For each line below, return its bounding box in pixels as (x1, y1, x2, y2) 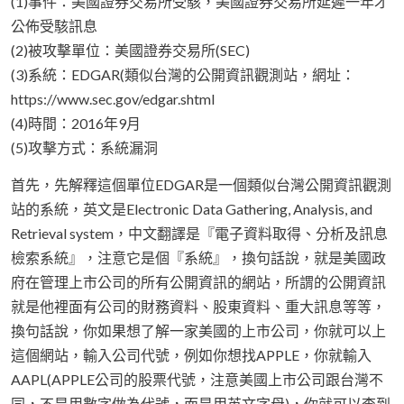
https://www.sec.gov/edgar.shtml (11, 90, 215, 108)
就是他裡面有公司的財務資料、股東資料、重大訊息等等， (11, 298, 386, 316)
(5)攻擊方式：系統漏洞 (11, 139, 158, 157)
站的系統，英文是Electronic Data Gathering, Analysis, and (11, 200, 372, 218)
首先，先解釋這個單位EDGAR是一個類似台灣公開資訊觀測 (11, 176, 391, 194)
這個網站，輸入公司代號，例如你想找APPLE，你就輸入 (11, 346, 372, 364)
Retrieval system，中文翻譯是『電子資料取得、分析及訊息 (11, 225, 388, 243)
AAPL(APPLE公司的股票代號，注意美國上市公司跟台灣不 (11, 371, 383, 389)
